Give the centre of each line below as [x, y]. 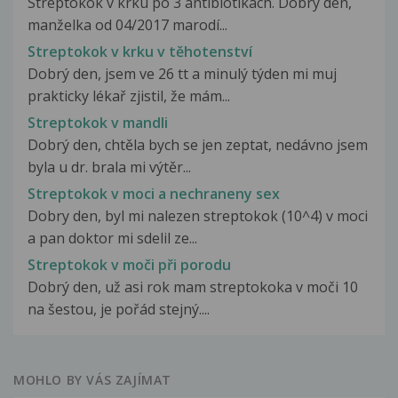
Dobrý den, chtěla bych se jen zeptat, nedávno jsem [198, 144]
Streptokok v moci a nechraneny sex [154, 194]
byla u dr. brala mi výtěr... [109, 167]
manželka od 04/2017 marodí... [127, 24]
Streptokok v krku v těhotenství [140, 51]
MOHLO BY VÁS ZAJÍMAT [92, 380]
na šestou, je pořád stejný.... [119, 310]
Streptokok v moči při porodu [129, 265]
